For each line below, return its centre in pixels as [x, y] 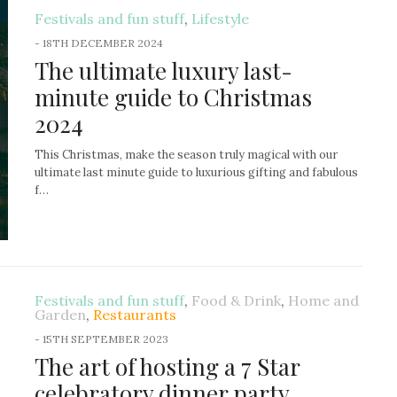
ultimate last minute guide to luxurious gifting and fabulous [196, 172]
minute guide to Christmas [173, 97]
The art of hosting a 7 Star [167, 367]
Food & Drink [236, 301]
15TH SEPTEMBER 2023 [105, 339]
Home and [323, 301]
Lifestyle [220, 18]
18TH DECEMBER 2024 [103, 43]
